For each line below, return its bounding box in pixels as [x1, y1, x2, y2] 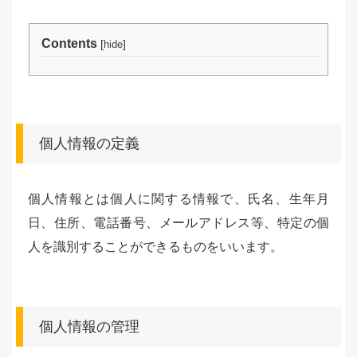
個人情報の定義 [39, 135, 139, 151]
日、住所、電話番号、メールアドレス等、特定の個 [28, 216, 329, 229]
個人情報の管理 [39, 319, 139, 335]
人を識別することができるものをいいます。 [28, 240, 283, 253]
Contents [41, 37, 97, 50]
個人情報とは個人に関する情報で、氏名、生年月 [28, 192, 329, 206]
